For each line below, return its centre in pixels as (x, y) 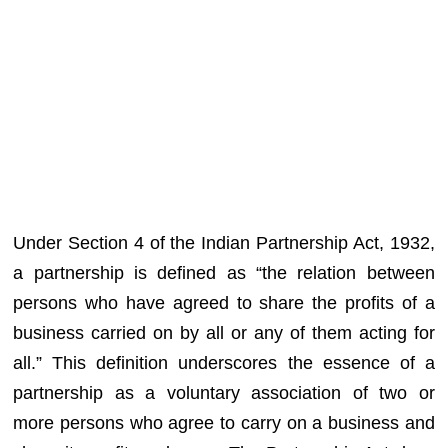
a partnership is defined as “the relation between (224, 272)
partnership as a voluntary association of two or (224, 392)
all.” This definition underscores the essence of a (224, 362)
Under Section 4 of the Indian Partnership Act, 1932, (224, 242)
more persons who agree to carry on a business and (224, 422)
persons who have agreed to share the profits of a (224, 302)
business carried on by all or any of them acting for (224, 332)
